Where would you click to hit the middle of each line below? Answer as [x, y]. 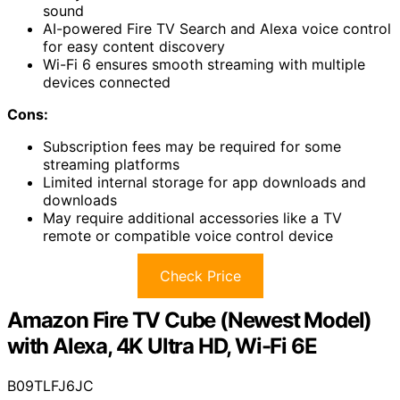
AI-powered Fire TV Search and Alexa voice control [217, 29]
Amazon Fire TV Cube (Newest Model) [190, 321]
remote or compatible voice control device [188, 236]
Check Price [200, 276]
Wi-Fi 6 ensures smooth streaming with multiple [204, 65]
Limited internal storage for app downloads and [204, 183]
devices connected [107, 83]
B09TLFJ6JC [50, 386]
